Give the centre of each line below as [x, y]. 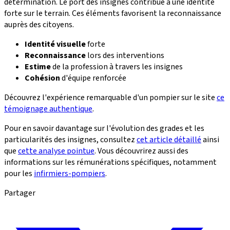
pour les [19, 174]
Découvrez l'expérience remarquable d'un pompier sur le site [110, 98]
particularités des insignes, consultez [70, 140]
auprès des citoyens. [39, 25]
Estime [38, 67]
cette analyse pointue [56, 151]
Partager [20, 193]
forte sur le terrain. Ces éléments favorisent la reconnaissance [113, 14]
